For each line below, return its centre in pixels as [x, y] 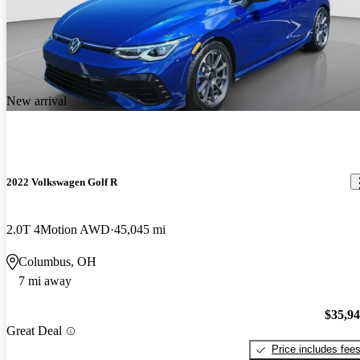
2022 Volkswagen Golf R [62, 182]
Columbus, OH [57, 261]
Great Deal [34, 331]
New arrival [37, 101]
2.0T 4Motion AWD [58, 229]
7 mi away [45, 280]
